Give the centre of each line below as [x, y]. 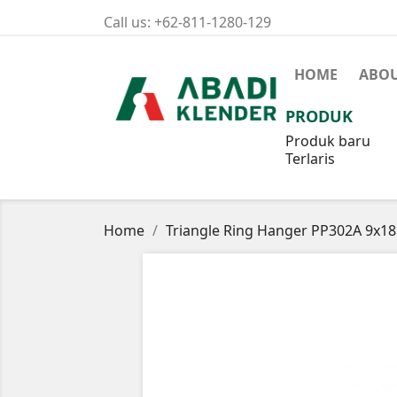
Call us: [129, 22]
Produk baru [328, 141]
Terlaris [310, 159]
